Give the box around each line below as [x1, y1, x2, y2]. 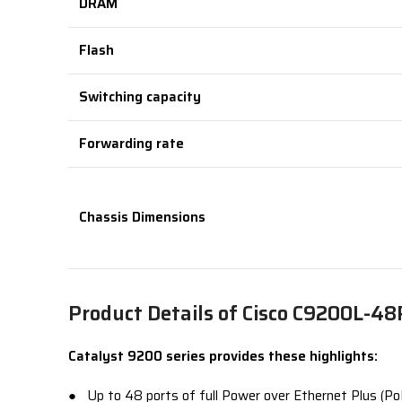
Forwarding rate [79, 133, 184, 154]
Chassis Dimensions [79, 206, 205, 228]
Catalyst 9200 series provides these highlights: [68, 345, 378, 367]
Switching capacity [79, 86, 201, 108]
